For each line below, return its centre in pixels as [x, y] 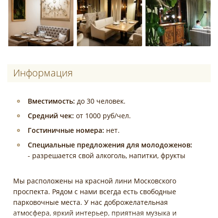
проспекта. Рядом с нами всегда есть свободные [95, 191]
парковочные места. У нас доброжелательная [91, 202]
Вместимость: [51, 101]
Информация [43, 73]
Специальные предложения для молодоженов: [110, 145]
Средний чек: [51, 116]
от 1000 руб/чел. [102, 116]
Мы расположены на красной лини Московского [95, 181]
